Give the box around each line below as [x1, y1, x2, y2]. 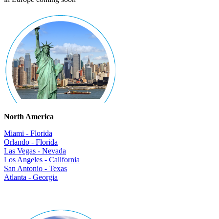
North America [4, 112, 54, 121]
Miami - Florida [4, 129, 52, 138]
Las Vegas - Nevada [4, 147, 66, 155]
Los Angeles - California [4, 155, 80, 164]
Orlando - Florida [4, 138, 58, 147]
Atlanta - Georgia [4, 173, 58, 182]
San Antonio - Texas [4, 164, 67, 173]
